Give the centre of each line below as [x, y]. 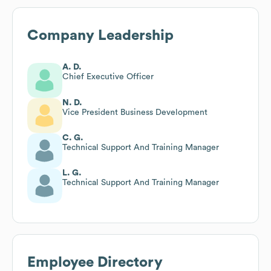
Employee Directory [95, 262]
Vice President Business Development [135, 112]
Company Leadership [100, 35]
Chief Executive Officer [108, 77]
